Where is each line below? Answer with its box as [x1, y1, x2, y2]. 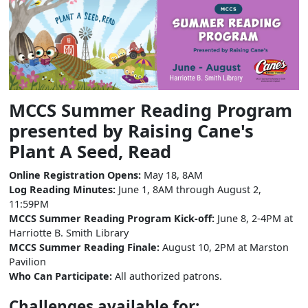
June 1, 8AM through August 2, [118, 182, 261, 196]
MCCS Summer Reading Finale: [9, 240, 159, 254]
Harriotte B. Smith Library [9, 225, 129, 239]
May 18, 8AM [144, 168, 203, 181]
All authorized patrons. [112, 269, 222, 283]
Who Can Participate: [9, 269, 112, 283]
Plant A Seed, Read [9, 139, 171, 164]
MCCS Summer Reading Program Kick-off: [9, 211, 214, 225]
